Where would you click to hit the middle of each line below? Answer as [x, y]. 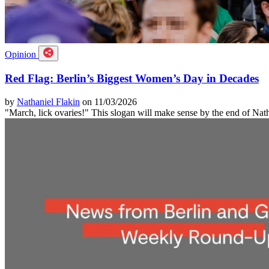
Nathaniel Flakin [48, 102]
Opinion [22, 54]
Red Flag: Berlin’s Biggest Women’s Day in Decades [132, 79]
